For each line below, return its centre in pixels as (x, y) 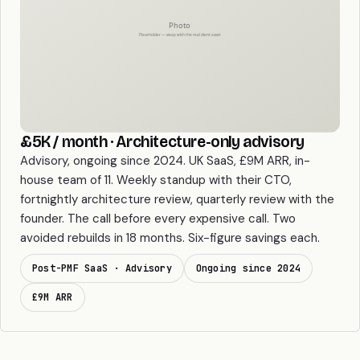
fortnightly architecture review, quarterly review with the (177, 199)
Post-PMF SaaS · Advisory (102, 268)
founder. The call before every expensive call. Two (158, 218)
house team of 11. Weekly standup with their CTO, (156, 180)
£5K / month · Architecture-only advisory (162, 141)
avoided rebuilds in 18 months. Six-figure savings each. (170, 237)
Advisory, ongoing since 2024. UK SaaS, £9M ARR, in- (165, 160)
